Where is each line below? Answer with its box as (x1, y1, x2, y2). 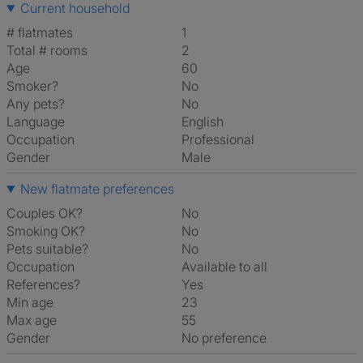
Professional (190, 131, 254, 147)
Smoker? (6, 78, 58, 94)
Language (6, 113, 65, 130)
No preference (191, 330, 267, 346)
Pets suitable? (6, 241, 88, 257)
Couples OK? (6, 205, 83, 221)
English (189, 113, 224, 130)
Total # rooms (6, 42, 88, 58)
